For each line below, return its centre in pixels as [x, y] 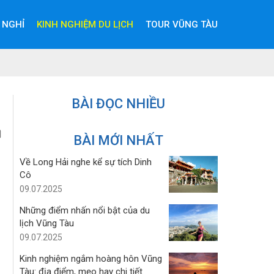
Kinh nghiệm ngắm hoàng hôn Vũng [91, 259]
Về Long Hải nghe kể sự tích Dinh [85, 162]
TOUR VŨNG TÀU [182, 24]
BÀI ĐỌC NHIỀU [119, 104]
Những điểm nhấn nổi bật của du [84, 210]
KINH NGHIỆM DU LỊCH [85, 24]
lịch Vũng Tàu [46, 223]
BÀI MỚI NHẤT [119, 140]
